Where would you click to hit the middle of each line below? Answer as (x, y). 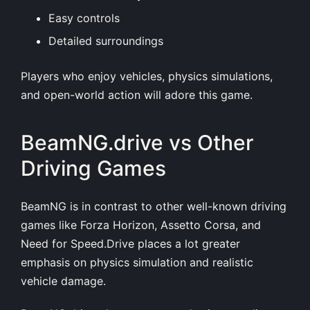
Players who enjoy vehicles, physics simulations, (147, 76)
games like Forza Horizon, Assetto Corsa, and (141, 225)
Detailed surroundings (106, 40)
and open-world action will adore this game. (137, 94)
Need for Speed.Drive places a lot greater (130, 243)
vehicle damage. (63, 281)
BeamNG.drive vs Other (137, 143)
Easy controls (84, 18)
